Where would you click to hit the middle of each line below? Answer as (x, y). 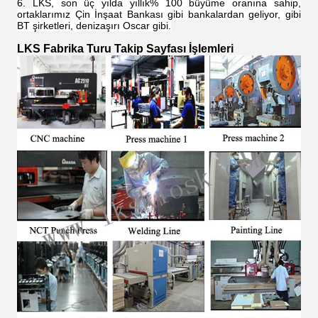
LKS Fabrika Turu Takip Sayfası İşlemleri (125, 48)
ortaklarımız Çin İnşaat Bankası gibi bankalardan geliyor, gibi (159, 14)
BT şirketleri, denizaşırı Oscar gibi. (94, 25)
